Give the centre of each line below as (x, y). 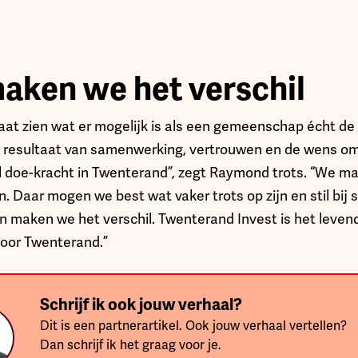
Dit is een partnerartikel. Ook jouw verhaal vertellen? (193, 326)
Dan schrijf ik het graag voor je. (131, 345)
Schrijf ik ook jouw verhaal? (141, 305)
